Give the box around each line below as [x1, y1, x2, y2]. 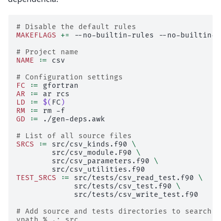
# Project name [16, 48, 78, 57]
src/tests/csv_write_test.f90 [74, 190, 198, 199]
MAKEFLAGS [16, 31, 56, 40]
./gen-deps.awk [43, 115, 105, 124]
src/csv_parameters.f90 [52, 157, 149, 166]
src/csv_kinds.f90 [52, 140, 127, 149]
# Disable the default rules [16, 23, 136, 32]
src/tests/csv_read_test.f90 [74, 174, 194, 183]
